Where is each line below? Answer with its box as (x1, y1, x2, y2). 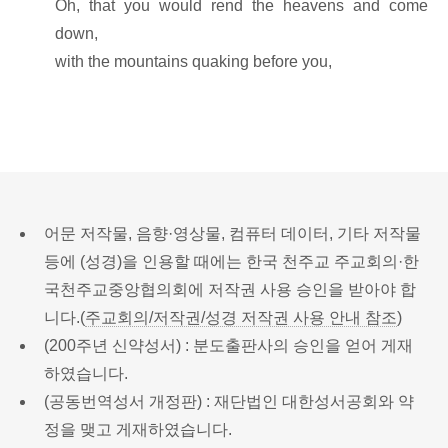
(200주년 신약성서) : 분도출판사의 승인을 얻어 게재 (44, 336, 413, 354)
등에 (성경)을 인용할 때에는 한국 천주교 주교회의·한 (44, 252, 419, 270)
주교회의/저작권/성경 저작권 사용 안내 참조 (85, 308, 397, 326)
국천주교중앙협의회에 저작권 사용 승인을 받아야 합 (44, 280, 416, 298)
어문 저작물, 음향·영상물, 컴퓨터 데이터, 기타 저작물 (44, 224, 421, 242)
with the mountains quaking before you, (55, 52, 333, 70)
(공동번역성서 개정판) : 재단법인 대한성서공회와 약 (44, 392, 414, 410)
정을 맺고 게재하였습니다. (44, 420, 232, 438)
